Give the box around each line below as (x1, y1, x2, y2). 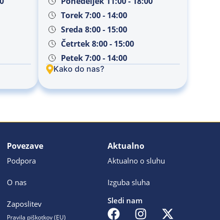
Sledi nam (107, 195, 142, 205)
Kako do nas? (53, 64, 104, 74)
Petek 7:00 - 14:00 (60, 52, 127, 63)
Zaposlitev (6, 199, 42, 209)
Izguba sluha (107, 177, 150, 188)
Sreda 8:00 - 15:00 (60, 24, 127, 35)
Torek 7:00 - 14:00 (60, 9, 127, 21)
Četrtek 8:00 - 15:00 (60, 38, 134, 49)
